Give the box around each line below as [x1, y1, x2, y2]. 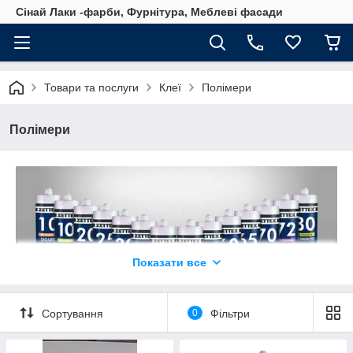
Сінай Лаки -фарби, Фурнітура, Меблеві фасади [16, 6, 283, 18]
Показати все [132, 256, 206, 269]
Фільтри [210, 307, 250, 320]
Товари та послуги [44, 81, 139, 94]
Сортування [42, 307, 103, 320]
